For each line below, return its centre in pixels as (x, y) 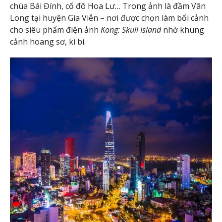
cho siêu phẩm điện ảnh (55, 29)
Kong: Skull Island (131, 29)
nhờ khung (183, 29)
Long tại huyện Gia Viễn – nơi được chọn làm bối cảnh (109, 18)
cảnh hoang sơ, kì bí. (48, 41)
